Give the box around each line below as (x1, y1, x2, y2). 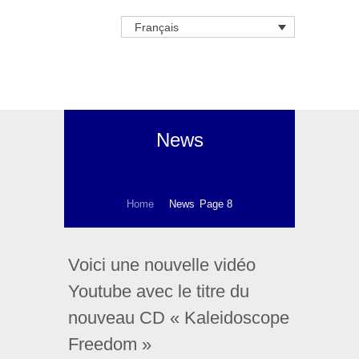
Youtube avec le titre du (68, 281, 249, 302)
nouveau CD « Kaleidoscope (68, 308, 289, 329)
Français (134, 21, 179, 34)
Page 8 (196, 198, 232, 211)
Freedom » (68, 334, 151, 355)
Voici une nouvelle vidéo (68, 255, 256, 276)
